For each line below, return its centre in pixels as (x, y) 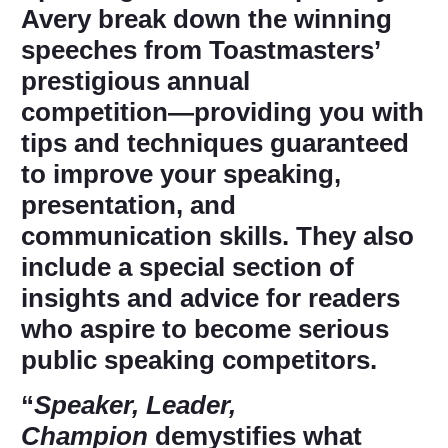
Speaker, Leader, (135, 404)
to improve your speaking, (181, 173)
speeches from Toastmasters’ (200, 49)
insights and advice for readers (210, 297)
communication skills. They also (217, 235)
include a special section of (187, 266)
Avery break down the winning (206, 18)
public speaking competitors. (199, 359)
